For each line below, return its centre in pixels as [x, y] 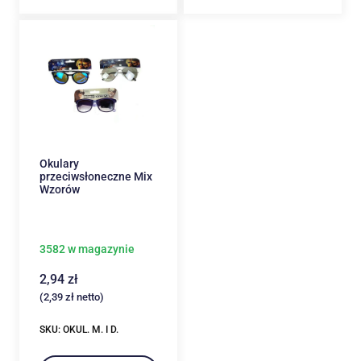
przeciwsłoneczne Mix [95, 176]
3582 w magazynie [87, 249]
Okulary [59, 163]
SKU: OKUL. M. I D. [79, 329]
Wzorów [59, 189]
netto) [89, 297]
